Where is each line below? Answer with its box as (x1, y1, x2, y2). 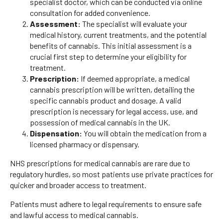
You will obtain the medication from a (82, 128, 207, 138)
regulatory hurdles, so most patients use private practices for (10, 169, 213, 179)
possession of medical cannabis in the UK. (30, 117, 170, 127)
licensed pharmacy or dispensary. (30, 139, 139, 149)
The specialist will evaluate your (81, 18, 187, 28)
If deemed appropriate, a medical (79, 73, 190, 83)
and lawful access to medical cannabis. (10, 210, 138, 220)
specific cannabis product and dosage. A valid (30, 95, 181, 105)
